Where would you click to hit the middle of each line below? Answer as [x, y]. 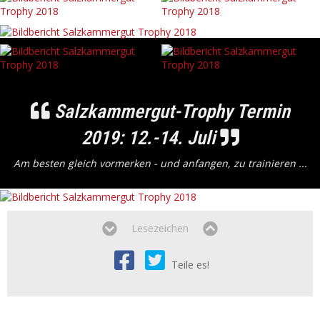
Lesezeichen [160, 228]
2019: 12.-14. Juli [150, 137]
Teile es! [190, 264]
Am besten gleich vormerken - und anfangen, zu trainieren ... [160, 163]
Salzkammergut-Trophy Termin [170, 111]
